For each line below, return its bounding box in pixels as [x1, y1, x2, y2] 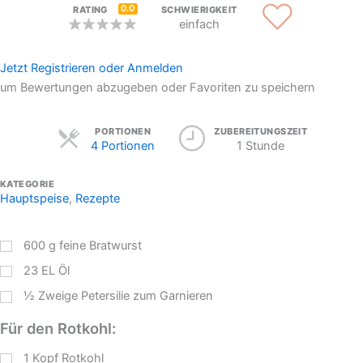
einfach [178, 17, 220, 32]
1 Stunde [237, 139, 285, 154]
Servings [154, 123, 203, 139]
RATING [73, 4, 108, 16]
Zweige [38, 288, 79, 304]
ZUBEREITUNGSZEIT [214, 126, 308, 138]
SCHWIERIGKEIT [161, 4, 237, 16]
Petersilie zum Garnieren [81, 288, 214, 304]
